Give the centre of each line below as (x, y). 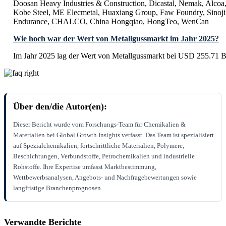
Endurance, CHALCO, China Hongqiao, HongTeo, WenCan (111, 22)
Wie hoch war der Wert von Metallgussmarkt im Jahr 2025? (116, 39)
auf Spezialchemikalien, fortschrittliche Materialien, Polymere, (99, 146)
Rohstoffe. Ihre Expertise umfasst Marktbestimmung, (85, 167)
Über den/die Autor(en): (60, 107)
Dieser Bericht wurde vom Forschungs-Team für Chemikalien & (99, 125)
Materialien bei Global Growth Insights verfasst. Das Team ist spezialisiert (114, 135)
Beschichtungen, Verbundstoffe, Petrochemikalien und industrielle (104, 156)
